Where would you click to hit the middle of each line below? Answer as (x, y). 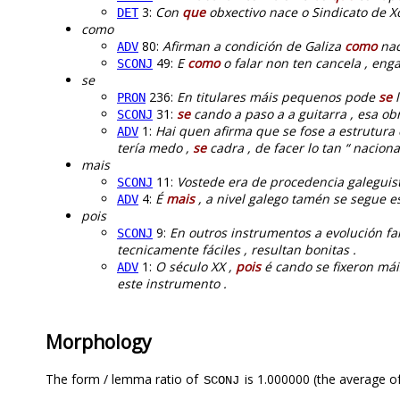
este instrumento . (172, 284)
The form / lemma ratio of (124, 379)
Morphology (99, 342)
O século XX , (196, 267)
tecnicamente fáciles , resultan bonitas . (237, 250)
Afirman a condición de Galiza (254, 46)
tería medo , (155, 148)
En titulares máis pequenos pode (278, 97)
